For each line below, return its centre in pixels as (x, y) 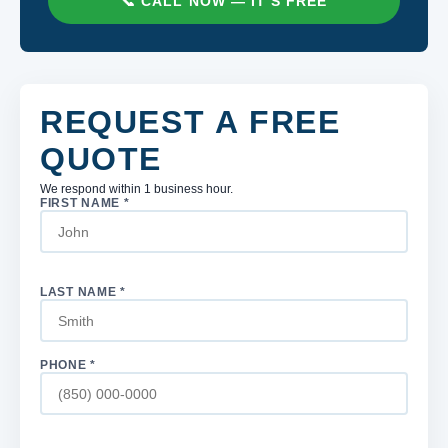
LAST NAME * (83, 292)
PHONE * (68, 365)
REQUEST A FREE (190, 122)
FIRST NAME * (85, 203)
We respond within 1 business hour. (136, 189)
